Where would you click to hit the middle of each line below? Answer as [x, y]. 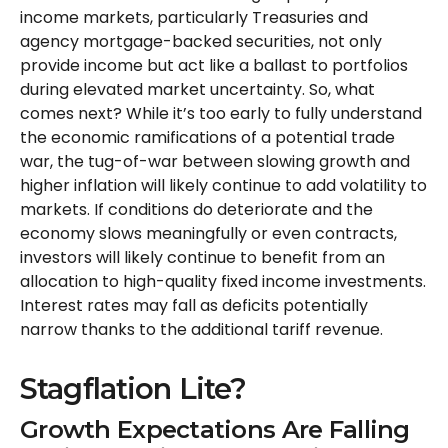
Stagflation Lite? [133, 389]
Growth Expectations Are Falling [215, 430]
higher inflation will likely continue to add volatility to [223, 186]
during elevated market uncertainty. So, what [197, 90]
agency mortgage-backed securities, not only [201, 42]
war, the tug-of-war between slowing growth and [215, 162]
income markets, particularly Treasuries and [194, 18]
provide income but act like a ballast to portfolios [214, 66]
